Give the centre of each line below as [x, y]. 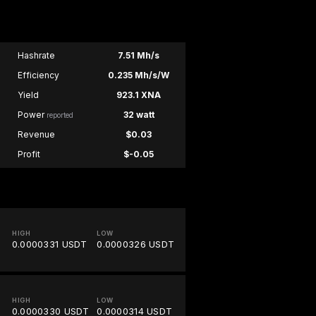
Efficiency [38, 75]
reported [60, 115]
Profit [29, 154]
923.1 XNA [139, 95]
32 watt [139, 115]
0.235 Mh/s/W [139, 75]
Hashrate [36, 56]
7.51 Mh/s [139, 56]
